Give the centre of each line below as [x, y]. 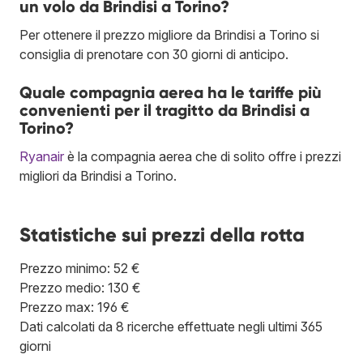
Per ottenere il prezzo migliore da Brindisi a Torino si [169, 34]
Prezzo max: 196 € [75, 307]
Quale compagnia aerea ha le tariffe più [171, 92]
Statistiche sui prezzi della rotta [162, 234]
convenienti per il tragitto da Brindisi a [164, 110]
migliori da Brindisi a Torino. [98, 175]
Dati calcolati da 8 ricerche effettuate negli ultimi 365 [171, 326]
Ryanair [42, 156]
